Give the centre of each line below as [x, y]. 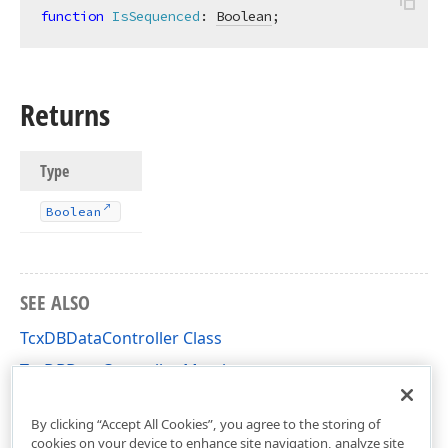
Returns [65, 114]
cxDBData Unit [75, 402]
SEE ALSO [55, 302]
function [72, 16]
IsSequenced [156, 16]
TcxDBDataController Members [138, 370]
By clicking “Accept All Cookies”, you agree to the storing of [205, 423]
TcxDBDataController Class [121, 338]
